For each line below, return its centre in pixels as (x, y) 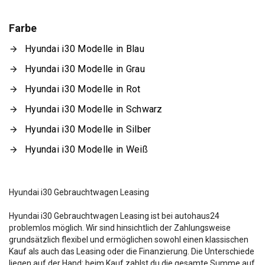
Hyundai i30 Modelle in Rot (83, 89)
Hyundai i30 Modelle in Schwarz (94, 109)
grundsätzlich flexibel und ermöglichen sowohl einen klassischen (129, 240)
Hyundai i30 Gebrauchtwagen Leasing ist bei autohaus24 (114, 216)
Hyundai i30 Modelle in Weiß (86, 149)
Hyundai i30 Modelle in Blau (85, 49)
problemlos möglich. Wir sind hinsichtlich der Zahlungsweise (120, 228)
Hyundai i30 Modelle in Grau (85, 69)
